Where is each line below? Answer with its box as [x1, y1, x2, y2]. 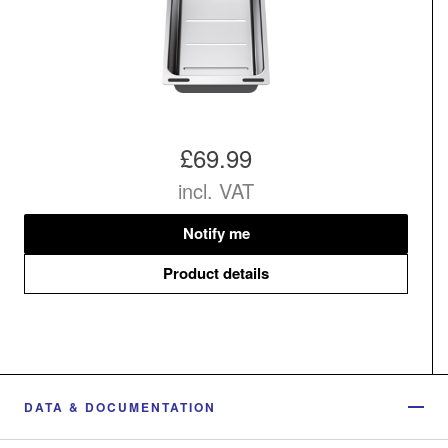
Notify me [182, 222, 250, 245]
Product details [163, 262, 269, 285]
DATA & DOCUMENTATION [24, 397, 216, 416]
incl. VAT [178, 175, 254, 205]
